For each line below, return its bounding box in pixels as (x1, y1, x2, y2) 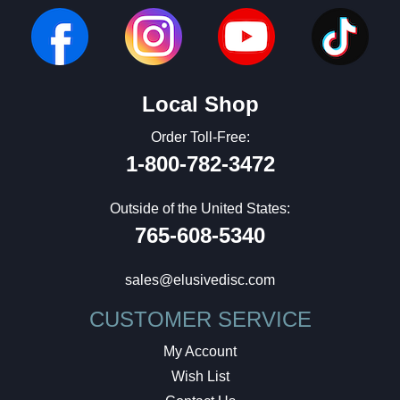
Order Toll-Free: (150, 129, 250, 145)
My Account (163, 344, 237, 359)
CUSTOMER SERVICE (88, 307, 312, 331)
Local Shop (141, 92, 259, 116)
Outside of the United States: (110, 201, 290, 216)
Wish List (171, 369, 229, 384)
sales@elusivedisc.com (125, 272, 275, 287)
